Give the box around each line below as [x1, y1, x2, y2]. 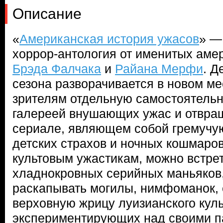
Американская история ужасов [19, 32, 199, 46]
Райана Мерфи [115, 62, 203, 76]
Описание [12, 5, 82, 22]
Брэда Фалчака [12, 62, 101, 76]
